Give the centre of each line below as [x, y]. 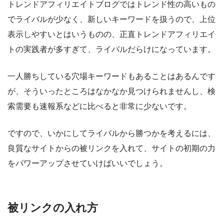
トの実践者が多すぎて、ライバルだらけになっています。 [111, 49]
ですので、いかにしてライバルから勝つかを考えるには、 [111, 133]
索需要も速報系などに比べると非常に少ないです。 [99, 106]
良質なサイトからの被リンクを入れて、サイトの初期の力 [111, 148]
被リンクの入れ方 [53, 208]
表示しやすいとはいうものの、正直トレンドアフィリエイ [111, 34]
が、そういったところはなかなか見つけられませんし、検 [111, 91]
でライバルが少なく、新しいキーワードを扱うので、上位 [111, 19]
